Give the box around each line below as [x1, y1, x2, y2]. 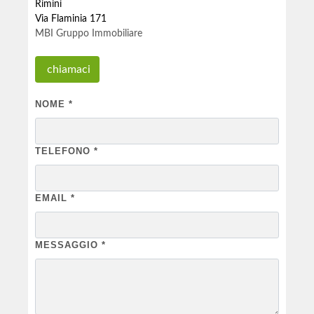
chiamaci [44, 63, 90, 75]
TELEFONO [35, 145, 94, 156]
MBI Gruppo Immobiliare [35, 28, 142, 39]
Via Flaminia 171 [35, 13, 107, 24]
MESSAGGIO [35, 239, 102, 250]
